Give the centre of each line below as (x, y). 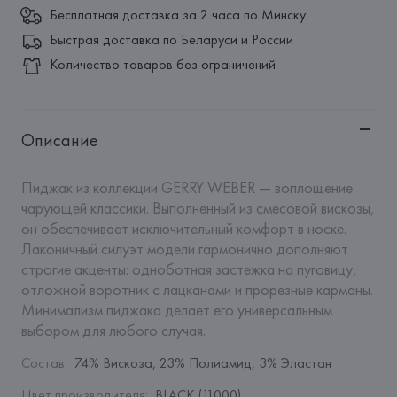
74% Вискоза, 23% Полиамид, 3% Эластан (202, 363)
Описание (59, 140)
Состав (43, 363)
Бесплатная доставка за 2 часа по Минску (177, 15)
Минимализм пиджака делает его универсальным (176, 310)
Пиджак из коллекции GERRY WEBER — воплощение (187, 187)
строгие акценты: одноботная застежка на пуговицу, (189, 269)
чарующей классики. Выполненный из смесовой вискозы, (198, 208)
